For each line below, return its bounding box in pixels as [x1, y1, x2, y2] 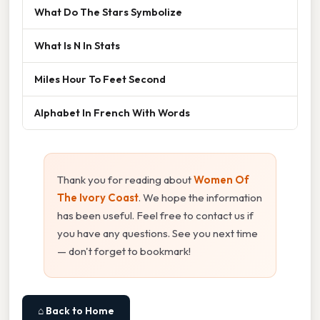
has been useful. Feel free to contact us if [57, 209, 254, 223]
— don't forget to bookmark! [57, 244, 191, 259]
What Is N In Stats [34, 39, 120, 53]
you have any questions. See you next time [57, 226, 258, 241]
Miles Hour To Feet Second [34, 72, 166, 86]
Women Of [194, 173, 249, 187]
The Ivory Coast [57, 191, 139, 205]
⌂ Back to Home [38, 304, 114, 318]
